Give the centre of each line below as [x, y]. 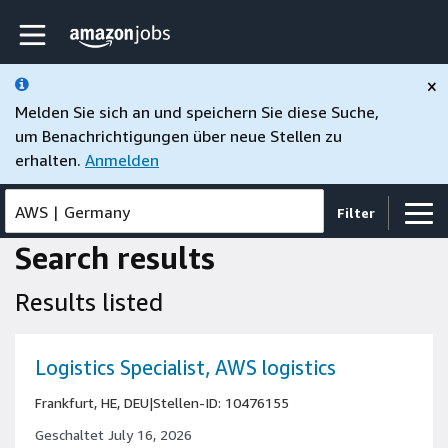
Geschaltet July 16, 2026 [113, 434]
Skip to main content [91, 28]
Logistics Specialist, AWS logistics [185, 367]
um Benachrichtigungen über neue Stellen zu [178, 136]
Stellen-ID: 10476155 [221, 402]
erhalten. [48, 160]
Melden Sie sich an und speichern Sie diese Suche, [197, 112]
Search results [115, 258]
